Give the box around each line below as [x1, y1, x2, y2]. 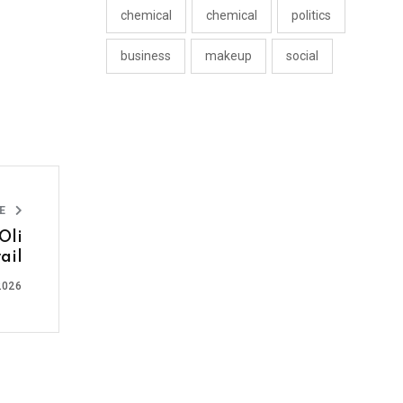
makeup [205, 49, 252, 64]
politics [291, 8, 331, 23]
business [121, 49, 171, 64]
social [286, 49, 318, 64]
